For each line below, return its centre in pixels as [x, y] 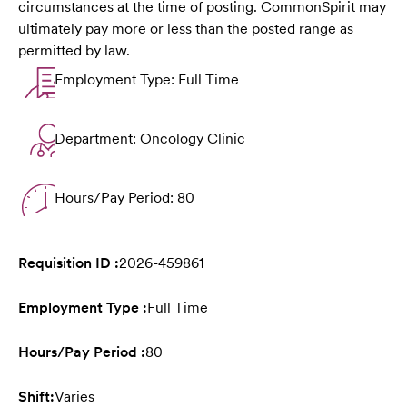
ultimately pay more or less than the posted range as [186, 29]
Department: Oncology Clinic [150, 139]
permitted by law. [74, 51]
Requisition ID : [69, 263]
